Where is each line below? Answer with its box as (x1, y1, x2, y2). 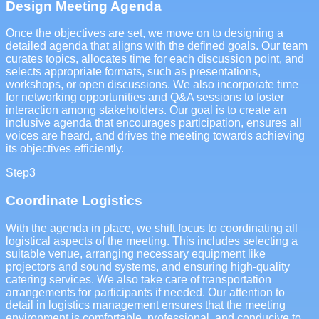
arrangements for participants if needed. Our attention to (6, 286, 285, 298)
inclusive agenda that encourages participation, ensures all (6, 117, 302, 130)
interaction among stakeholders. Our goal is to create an (6, 104, 286, 117)
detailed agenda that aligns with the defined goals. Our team (6, 40, 308, 53)
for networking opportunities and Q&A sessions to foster (6, 91, 284, 104)
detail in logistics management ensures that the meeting (6, 298, 286, 311)
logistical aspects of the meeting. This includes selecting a (6, 234, 298, 247)
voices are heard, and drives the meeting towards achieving (6, 130, 305, 142)
